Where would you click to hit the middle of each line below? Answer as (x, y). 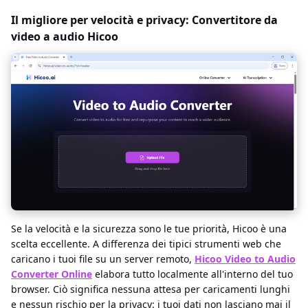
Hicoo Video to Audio (245, 258)
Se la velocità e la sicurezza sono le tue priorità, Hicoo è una (149, 228)
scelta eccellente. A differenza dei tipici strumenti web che (146, 243)
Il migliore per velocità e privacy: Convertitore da (144, 20)
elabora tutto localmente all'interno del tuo (192, 274)
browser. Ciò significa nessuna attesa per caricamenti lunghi (151, 289)
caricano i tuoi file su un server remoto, (103, 258)
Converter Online (52, 274)
